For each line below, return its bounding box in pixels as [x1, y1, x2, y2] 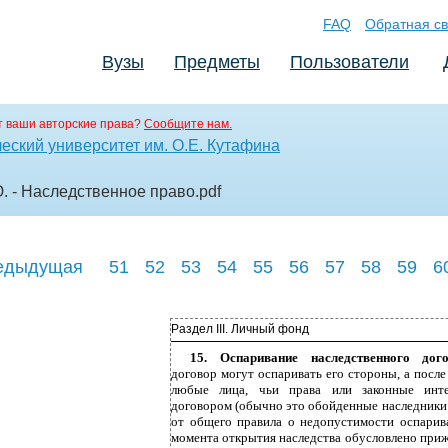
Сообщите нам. [144, 117, 232, 131]
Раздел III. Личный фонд [171, 322, 309, 336]
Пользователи [290, 52, 409, 72]
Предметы [174, 52, 260, 72]
